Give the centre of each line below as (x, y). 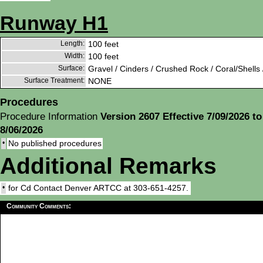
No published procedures (55, 144)
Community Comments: (39, 206)
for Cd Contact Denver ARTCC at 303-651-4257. (98, 188)
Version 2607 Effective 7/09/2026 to (181, 117)
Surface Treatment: (54, 81)
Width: (75, 56)
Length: (73, 44)
